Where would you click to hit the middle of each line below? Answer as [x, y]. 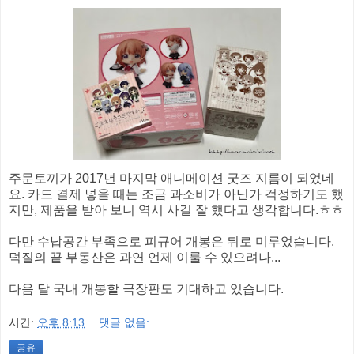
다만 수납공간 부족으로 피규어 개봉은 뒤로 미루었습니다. [171, 241]
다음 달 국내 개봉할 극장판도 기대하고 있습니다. [146, 288]
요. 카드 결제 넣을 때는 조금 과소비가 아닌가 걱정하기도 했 [176, 194]
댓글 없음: [124, 323]
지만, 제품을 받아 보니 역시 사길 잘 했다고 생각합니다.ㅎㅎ [176, 209]
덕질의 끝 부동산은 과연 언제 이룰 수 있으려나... [145, 257]
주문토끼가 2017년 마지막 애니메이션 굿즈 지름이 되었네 [171, 178]
